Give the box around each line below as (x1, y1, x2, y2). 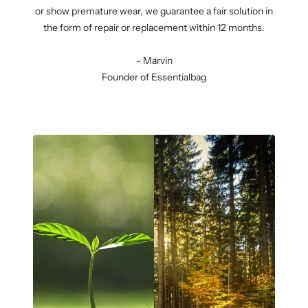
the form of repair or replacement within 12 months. (43, 21, 265, 34)
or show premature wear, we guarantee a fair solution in (35, 5, 273, 18)
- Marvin (135, 54, 173, 67)
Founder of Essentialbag (102, 71, 206, 84)
